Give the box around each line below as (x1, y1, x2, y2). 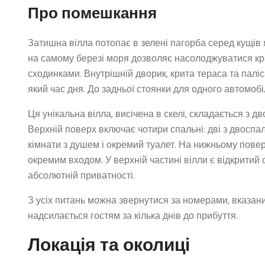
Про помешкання (28, 3, 157, 23)
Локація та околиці (28, 233, 190, 256)
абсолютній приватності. (28, 169, 135, 182)
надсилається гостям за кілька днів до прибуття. (28, 209, 238, 222)
